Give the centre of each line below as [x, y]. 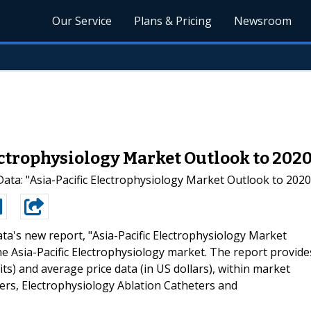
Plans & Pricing [173, 21]
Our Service [82, 21]
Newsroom [263, 21]
